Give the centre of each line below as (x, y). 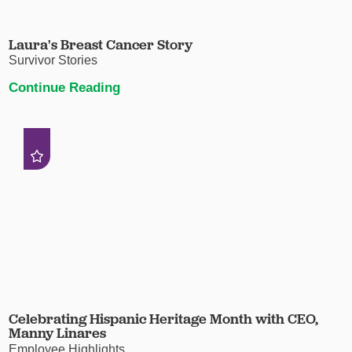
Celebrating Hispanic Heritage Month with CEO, (164, 318)
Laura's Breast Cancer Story (101, 44)
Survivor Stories (53, 60)
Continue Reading (65, 87)
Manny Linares (58, 332)
